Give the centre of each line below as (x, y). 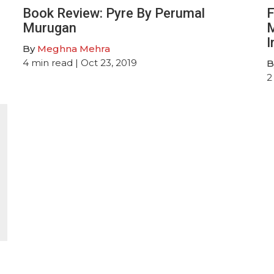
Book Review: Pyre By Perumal (114, 13)
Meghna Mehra (74, 48)
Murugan (50, 28)
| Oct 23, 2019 (105, 62)
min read (52, 62)
